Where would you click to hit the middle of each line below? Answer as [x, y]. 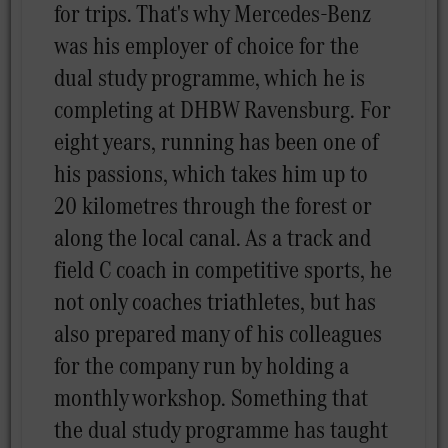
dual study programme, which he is [210, 77]
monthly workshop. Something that [211, 397]
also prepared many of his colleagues [218, 333]
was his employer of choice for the [207, 45]
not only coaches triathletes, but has [215, 301]
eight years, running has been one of [217, 141]
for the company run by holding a [202, 365]
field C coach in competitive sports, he [223, 269]
